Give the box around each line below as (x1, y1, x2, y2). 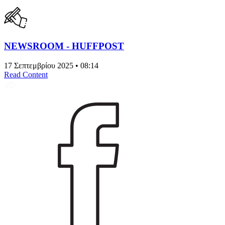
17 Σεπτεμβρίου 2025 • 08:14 (4, 61, 98, 70)
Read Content (4, 70, 48, 79)
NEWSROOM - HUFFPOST (4, 40, 124, 51)
